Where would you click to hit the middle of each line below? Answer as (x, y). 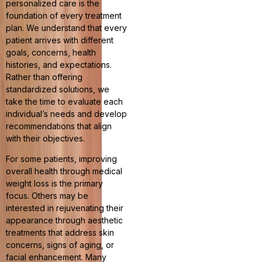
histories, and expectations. (59, 64)
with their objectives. (45, 138)
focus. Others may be (47, 196)
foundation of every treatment (64, 15)
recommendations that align (59, 126)
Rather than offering (44, 77)
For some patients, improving (61, 159)
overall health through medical (64, 171)
